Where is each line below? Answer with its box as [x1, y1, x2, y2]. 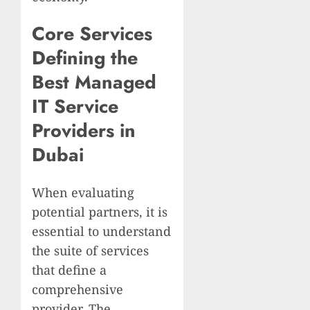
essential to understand [32, 222, 171, 239]
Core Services [32, 20, 152, 48]
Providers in [32, 117, 136, 145]
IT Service [32, 93, 118, 120]
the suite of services [32, 241, 149, 259]
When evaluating [32, 183, 134, 201]
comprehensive [32, 280, 123, 298]
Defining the [32, 44, 138, 72]
